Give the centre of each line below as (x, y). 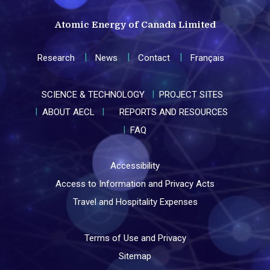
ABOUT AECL (68, 112)
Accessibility (135, 166)
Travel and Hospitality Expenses (135, 202)
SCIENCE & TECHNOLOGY (93, 94)
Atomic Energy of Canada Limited (135, 25)
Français (207, 58)
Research (56, 58)
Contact (154, 58)
